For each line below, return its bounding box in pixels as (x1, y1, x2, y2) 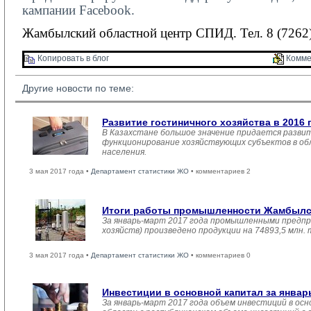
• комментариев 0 (189, 251, 251, 259)
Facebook (79, 3, 131, 17)
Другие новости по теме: (22, 83, 134, 94)
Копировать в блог (35, 53, 109, 64)
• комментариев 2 (189, 167, 251, 175)
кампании (22, 3, 79, 17)
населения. (102, 147, 146, 157)
